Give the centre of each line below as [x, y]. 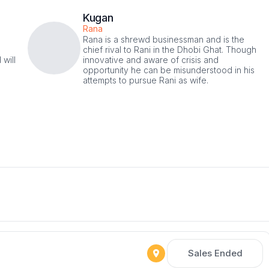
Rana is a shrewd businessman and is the [164, 39]
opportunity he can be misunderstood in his [169, 70]
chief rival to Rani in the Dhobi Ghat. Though [170, 49]
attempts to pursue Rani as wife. [146, 80]
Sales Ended [215, 253]
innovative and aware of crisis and [151, 59]
